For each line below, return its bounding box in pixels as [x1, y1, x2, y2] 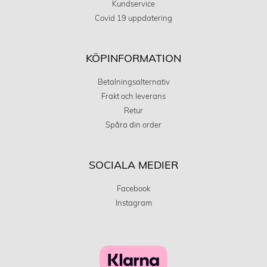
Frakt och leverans [101, 92, 166, 101]
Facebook [117, 185, 150, 193]
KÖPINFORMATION [86, 53, 181, 65]
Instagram [115, 199, 152, 207]
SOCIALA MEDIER [89, 160, 178, 172]
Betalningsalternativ [97, 78, 170, 86]
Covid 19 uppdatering [95, 14, 172, 23]
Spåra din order [105, 121, 162, 129]
